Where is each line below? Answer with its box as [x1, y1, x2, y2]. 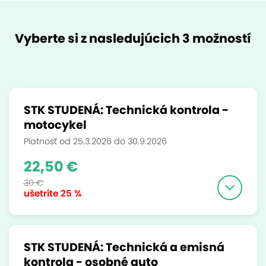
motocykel [24, 117, 87, 133]
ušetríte [24, 187, 58, 199]
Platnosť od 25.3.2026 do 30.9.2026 [24, 135, 167, 147]
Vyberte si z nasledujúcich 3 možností [15, 30, 251, 47]
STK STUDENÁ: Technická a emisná [24, 239, 224, 255]
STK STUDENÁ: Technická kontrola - [24, 102, 229, 118]
